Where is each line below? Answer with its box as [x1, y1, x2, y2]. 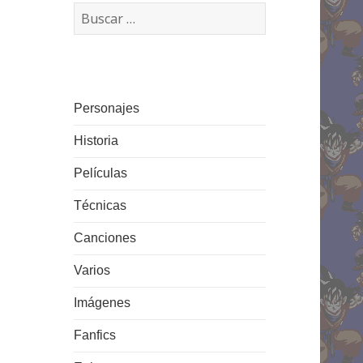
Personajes [74, 101, 140, 116]
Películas [74, 166, 128, 181]
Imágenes [74, 296, 131, 310]
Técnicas [74, 199, 127, 213]
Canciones [74, 231, 137, 246]
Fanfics [74, 328, 117, 343]
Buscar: [73, 4, 117, 19]
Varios [74, 263, 111, 278]
